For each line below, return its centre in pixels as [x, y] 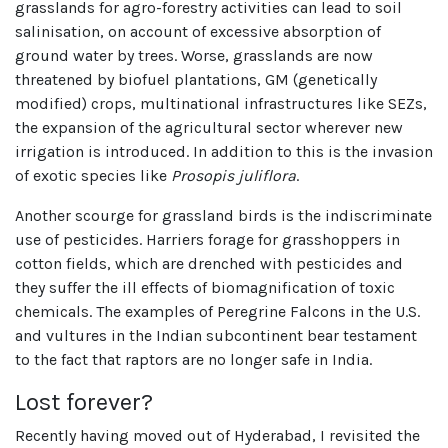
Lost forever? [84, 401]
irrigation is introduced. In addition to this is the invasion [224, 151]
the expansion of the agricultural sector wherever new [209, 127]
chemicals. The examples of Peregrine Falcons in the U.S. [217, 311]
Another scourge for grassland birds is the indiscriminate [223, 215]
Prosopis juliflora [233, 175]
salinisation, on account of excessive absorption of [198, 31]
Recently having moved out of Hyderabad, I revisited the [217, 435]
